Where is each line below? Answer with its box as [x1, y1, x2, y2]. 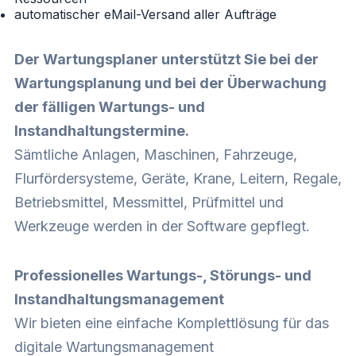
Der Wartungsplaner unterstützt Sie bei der [14, 50, 319, 68]
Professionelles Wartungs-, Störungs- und [14, 266, 311, 284]
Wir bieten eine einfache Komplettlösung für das [14, 314, 329, 331]
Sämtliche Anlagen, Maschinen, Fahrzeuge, [14, 145, 297, 163]
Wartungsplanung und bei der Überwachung [14, 74, 327, 91]
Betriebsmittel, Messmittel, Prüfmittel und [14, 193, 284, 211]
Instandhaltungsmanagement [14, 290, 224, 308]
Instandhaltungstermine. [14, 122, 189, 139]
